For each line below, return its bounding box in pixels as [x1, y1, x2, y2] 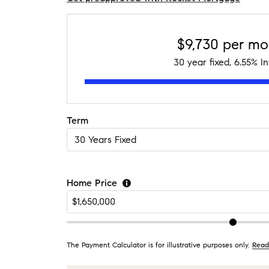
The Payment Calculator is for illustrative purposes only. [67, 240, 249, 249]
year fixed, [184, 56, 234, 68]
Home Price [67, 177, 117, 189]
